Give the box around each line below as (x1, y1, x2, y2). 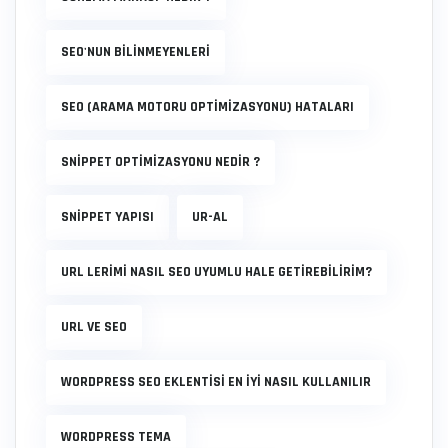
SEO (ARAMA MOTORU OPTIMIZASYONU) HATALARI (61, 98, 354, 116)
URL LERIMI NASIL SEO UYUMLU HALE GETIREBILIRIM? (61, 263, 372, 281)
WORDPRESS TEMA (61, 428, 171, 446)
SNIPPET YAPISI (61, 208, 154, 226)
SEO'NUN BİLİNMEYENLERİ (61, 43, 210, 61)
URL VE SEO (61, 318, 127, 336)
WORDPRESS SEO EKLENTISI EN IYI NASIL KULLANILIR (61, 373, 371, 391)
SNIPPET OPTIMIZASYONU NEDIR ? (61, 153, 260, 171)
